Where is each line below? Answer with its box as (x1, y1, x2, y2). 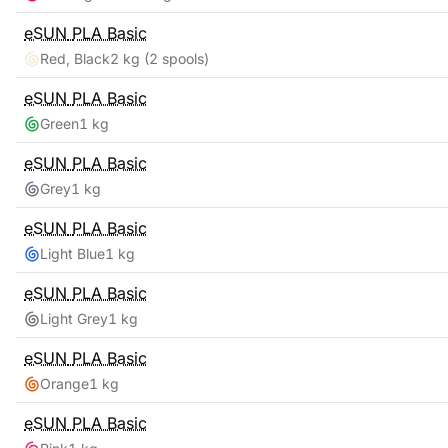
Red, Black (40, 50, 110, 67)
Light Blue (40, 245, 105, 262)
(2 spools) (140, 50, 209, 67)
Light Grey (40, 310, 108, 327)
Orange (40, 375, 89, 392)
